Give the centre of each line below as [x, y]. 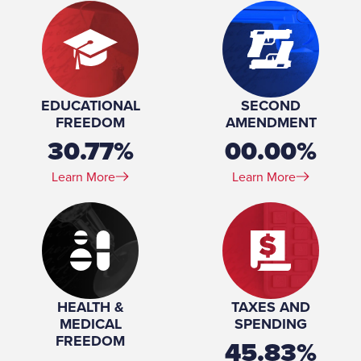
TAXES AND [271, 307]
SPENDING [271, 324]
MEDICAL [90, 324]
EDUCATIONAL [90, 106]
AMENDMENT [271, 122]
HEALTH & [90, 307]
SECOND [271, 106]
